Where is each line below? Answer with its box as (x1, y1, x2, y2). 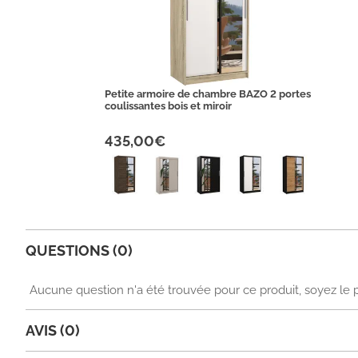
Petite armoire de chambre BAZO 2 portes (104, 88, 311, 101)
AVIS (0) (26, 321, 80, 339)
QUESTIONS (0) (26, 241, 133, 259)
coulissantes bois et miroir (104, 100, 232, 113)
